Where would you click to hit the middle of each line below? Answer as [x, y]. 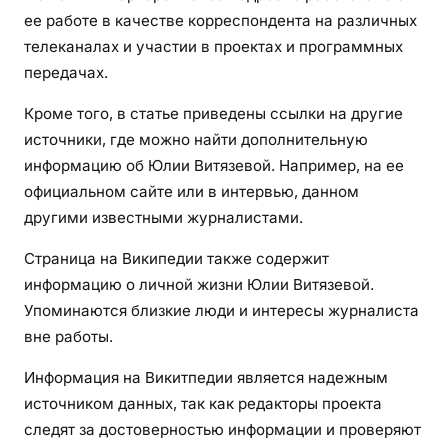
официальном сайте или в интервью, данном [191, 192]
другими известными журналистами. [163, 218]
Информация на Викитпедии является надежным [206, 378]
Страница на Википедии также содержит [176, 259]
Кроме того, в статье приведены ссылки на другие [213, 114]
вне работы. [68, 337]
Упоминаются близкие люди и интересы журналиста [221, 311]
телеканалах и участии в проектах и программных [213, 46]
